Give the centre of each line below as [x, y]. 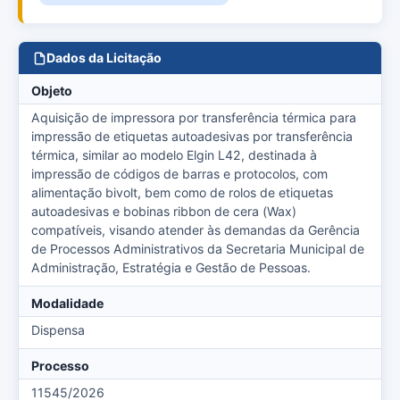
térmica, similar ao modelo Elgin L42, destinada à [174, 155]
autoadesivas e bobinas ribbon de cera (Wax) [164, 212]
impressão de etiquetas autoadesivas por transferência [192, 137]
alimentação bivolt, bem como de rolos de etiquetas [182, 193]
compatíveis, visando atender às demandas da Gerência [196, 230]
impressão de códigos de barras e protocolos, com [179, 174]
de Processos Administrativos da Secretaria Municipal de [198, 249]
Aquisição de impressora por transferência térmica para [194, 118]
